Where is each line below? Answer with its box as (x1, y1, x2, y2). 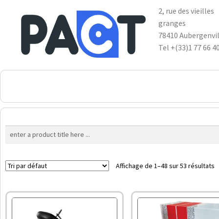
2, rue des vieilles (158, 6, 214, 16)
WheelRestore (99, 77, 143, 87)
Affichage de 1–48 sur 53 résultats (116, 161, 215, 171)
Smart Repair (169, 77, 208, 87)
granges (158, 18, 186, 28)
